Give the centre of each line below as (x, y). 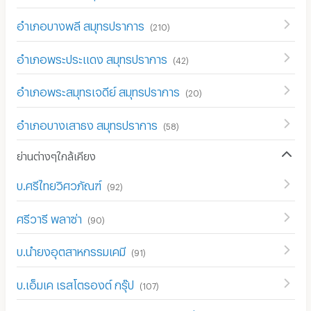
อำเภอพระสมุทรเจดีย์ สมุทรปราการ (98, 90)
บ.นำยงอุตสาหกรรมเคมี (71, 250)
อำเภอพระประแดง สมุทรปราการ (92, 57)
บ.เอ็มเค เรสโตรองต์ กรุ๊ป (75, 283)
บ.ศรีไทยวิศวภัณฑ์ (59, 184)
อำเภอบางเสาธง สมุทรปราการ (87, 123)
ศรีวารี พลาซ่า (49, 217)
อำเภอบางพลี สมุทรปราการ (80, 24)
